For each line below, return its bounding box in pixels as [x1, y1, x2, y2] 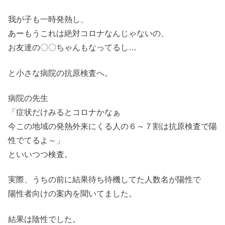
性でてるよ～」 [8, 136, 64, 145]
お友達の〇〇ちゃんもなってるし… [8, 43, 137, 52]
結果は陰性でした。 [8, 214, 80, 223]
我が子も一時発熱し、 [8, 15, 88, 24]
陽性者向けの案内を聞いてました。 [8, 189, 137, 198]
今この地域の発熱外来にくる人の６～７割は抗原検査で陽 [8, 122, 217, 131]
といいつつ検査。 [8, 150, 72, 159]
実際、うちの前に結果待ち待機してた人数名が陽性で [8, 175, 201, 184]
